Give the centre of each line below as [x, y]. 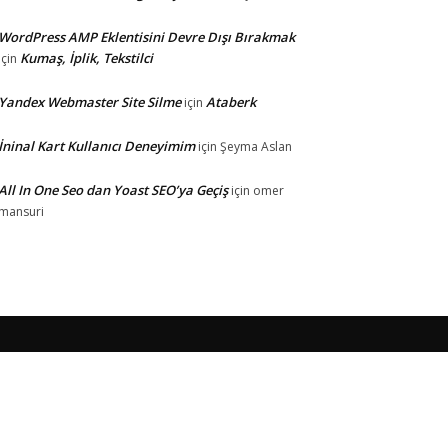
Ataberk [231, 102]
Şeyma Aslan [256, 146]
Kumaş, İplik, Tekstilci [86, 58]
